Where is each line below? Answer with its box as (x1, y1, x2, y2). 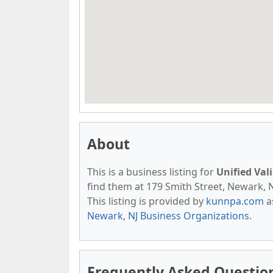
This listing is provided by (87, 194, 206, 208)
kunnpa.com (206, 194, 264, 208)
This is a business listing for (87, 165, 216, 179)
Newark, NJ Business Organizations (87, 209, 249, 222)
